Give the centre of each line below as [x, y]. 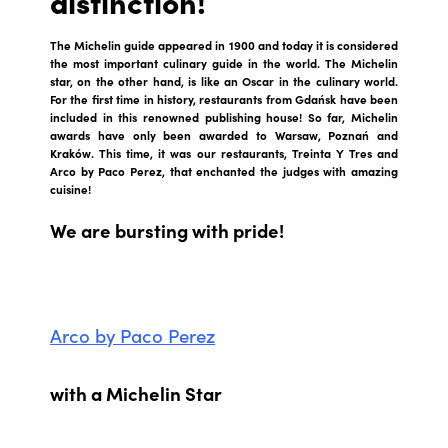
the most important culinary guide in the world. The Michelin [224, 62]
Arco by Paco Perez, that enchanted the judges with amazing [224, 170]
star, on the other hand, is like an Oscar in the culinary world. [224, 80]
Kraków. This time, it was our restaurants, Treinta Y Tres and [224, 152]
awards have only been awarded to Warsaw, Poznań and [224, 134]
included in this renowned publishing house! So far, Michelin [224, 116]
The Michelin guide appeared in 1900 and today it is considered [224, 44]
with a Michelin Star [136, 392]
